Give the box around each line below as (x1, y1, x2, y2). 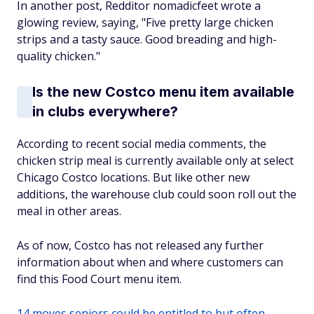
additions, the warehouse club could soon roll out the (17, 186, 296, 202)
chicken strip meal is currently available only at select (17, 153, 294, 168)
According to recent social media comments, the (17, 136, 266, 151)
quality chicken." (17, 48, 100, 64)
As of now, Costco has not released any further (17, 238, 264, 253)
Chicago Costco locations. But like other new (17, 170, 250, 185)
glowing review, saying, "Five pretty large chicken (17, 15, 273, 30)
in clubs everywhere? (32, 103, 178, 120)
